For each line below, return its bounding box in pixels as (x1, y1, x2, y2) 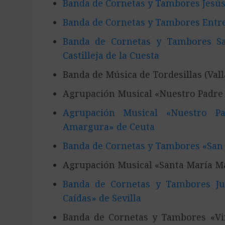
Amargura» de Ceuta (62, 121, 155, 133)
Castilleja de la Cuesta (62, 49, 159, 61)
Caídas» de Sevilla (62, 192, 141, 204)
